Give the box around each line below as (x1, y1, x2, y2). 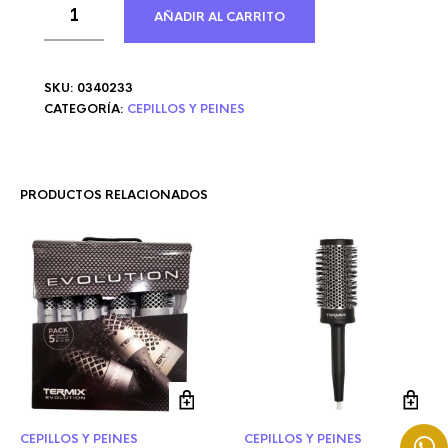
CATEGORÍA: (44, 101, 127, 117)
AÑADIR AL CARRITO (154, 9, 285, 25)
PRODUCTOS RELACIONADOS (20, 187, 208, 203)
